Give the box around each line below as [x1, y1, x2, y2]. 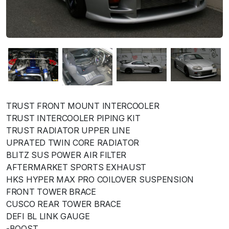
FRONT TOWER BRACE [6, 187, 96, 197]
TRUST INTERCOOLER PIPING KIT [6, 113, 141, 124]
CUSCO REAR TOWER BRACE [6, 199, 121, 210]
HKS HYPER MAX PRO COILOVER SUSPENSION [6, 174, 194, 185]
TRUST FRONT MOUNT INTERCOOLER [6, 101, 159, 111]
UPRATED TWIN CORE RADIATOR [6, 138, 140, 148]
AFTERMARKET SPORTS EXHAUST [6, 162, 147, 173]
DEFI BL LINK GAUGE [6, 211, 90, 222]
